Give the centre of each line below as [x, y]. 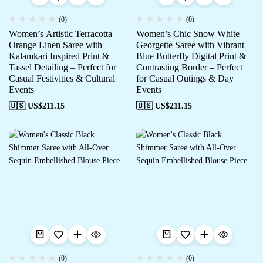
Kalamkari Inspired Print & [59, 56]
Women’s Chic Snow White [188, 34]
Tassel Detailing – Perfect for [63, 67]
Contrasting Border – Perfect [189, 67]
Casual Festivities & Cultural [62, 78]
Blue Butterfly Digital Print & [191, 56]
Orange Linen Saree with [55, 45]
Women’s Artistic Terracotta [60, 34]
